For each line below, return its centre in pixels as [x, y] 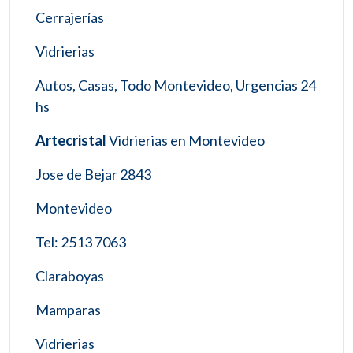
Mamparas [68, 309]
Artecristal [72, 140]
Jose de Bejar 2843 [93, 174]
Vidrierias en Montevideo [187, 140]
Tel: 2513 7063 [81, 242]
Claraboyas [70, 275]
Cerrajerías [70, 17]
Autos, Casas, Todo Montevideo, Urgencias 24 [176, 85]
